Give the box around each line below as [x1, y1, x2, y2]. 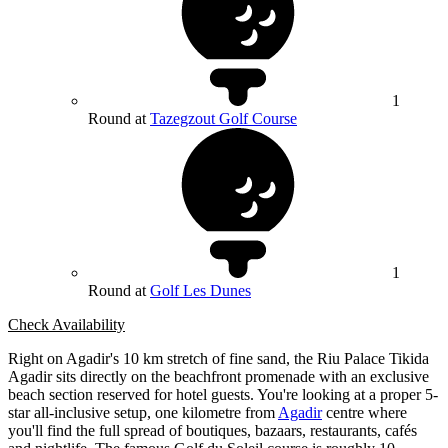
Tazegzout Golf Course [150, 110, 297, 128]
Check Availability [8, 316, 125, 334]
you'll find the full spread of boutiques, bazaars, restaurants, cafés [8, 422, 417, 440]
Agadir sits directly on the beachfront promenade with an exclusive [8, 368, 429, 386]
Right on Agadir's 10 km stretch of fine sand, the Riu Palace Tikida [8, 350, 429, 368]
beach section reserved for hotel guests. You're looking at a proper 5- [8, 386, 438, 404]
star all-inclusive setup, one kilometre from [8, 404, 278, 422]
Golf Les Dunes [150, 282, 251, 300]
